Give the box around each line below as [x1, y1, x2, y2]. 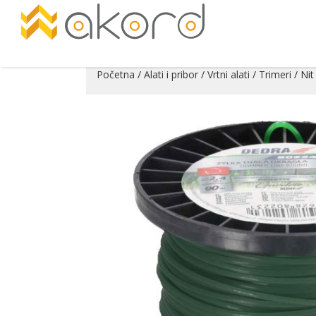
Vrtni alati [207, 68, 250, 81]
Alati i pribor [144, 68, 198, 81]
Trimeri [259, 68, 291, 81]
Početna [97, 68, 135, 81]
